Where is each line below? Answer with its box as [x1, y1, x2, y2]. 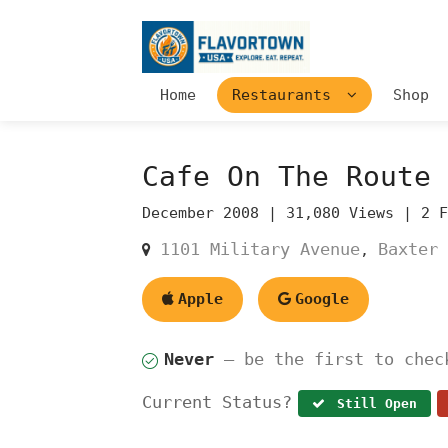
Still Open [329, 396, 417, 412]
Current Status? [142, 391, 292, 412]
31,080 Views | [286, 203, 421, 222]
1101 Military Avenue [160, 238, 360, 259]
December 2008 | [142, 203, 286, 222]
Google [295, 289, 349, 308]
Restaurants [232, 85, 340, 104]
